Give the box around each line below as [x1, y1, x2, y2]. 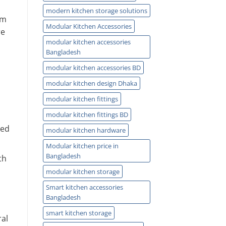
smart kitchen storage [45, 208, 111, 217]
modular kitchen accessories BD [45, 63, 141, 72]
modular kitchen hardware [45, 125, 126, 135]
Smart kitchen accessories [45, 182, 123, 192]
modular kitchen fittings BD [45, 109, 128, 119]
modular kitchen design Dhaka [45, 78, 137, 88]
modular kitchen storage [45, 166, 120, 176]
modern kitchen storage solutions [45, 6, 147, 15]
